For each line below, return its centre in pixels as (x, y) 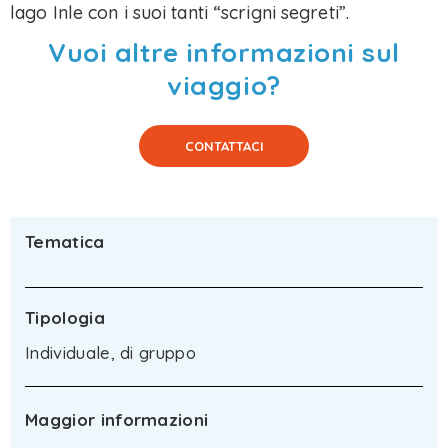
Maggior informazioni (117, 419)
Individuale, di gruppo (111, 353)
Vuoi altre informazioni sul (224, 52)
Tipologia (65, 317)
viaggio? (224, 85)
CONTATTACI (224, 146)
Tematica (65, 241)
